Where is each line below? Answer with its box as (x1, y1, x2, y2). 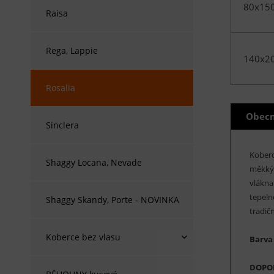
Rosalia (46, 82, 75, 94)
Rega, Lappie (46, 45, 98, 56)
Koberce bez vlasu (46, 231, 120, 243)
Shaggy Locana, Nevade (46, 157, 142, 168)
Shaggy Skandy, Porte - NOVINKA (46, 194, 179, 206)
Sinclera (46, 119, 79, 131)
